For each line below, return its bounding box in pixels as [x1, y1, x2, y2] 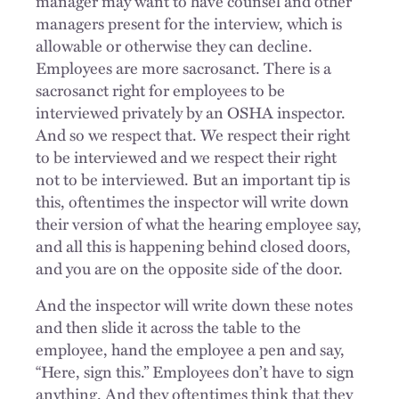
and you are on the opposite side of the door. [36, 256, 343, 280]
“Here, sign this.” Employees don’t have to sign [36, 359, 354, 383]
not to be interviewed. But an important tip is [36, 167, 350, 191]
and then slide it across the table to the [36, 314, 301, 338]
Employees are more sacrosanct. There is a [36, 55, 331, 79]
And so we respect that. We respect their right [36, 122, 350, 146]
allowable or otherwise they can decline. [36, 33, 313, 57]
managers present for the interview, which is [36, 11, 342, 35]
